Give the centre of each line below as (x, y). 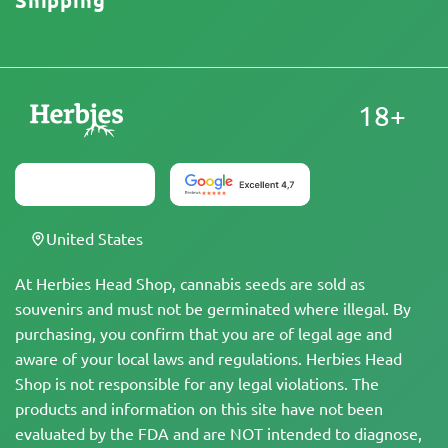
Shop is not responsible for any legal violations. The (197, 383)
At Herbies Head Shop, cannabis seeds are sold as (190, 283)
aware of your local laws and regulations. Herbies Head (208, 358)
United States (94, 238)
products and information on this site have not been (199, 408)
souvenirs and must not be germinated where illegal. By (213, 308)
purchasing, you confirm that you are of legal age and (203, 333)
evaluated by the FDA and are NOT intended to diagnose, (218, 433)
